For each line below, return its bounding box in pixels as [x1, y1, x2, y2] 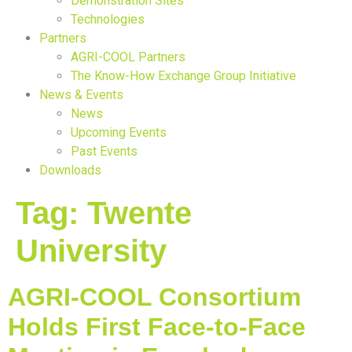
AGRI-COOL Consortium [8, 283, 301, 311]
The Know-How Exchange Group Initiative [71, 68, 296, 83]
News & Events [39, 87, 123, 102]
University [16, 233, 167, 268]
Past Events [71, 144, 137, 159]
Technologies [71, 12, 145, 27]
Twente [87, 196, 192, 230]
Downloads [39, 163, 101, 178]
